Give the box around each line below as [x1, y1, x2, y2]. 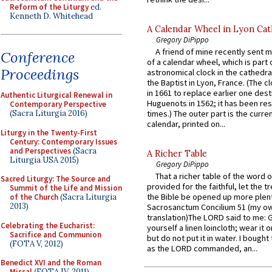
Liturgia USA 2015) [10, 154, 79, 165]
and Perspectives [10, 145, 71, 156]
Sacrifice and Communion [10, 229, 101, 240]
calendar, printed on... [147, 118, 225, 130]
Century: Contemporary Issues [10, 136, 117, 147]
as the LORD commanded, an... [147, 243, 257, 254]
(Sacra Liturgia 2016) [10, 108, 87, 118]
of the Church [10, 192, 58, 202]
